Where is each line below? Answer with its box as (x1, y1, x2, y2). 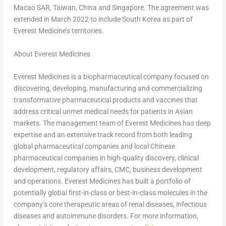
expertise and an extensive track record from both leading (13, 131, 192, 139)
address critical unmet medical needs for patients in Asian (13, 107, 193, 116)
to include (88, 15, 122, 24)
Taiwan (52, 4, 76, 12)
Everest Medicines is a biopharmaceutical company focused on (13, 73, 209, 81)
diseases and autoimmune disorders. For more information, (13, 212, 198, 220)
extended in (13, 15, 51, 24)
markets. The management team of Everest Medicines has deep (13, 119, 211, 128)
